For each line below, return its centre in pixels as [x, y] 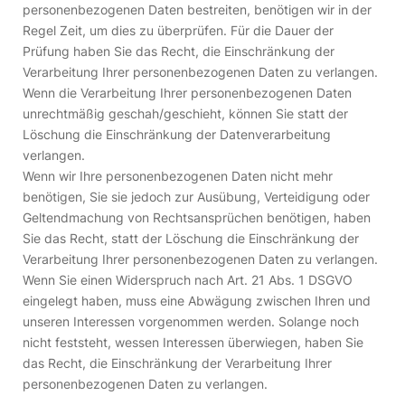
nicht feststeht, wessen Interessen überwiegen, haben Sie [193, 342]
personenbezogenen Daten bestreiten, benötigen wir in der [197, 9]
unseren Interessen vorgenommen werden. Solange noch [191, 321]
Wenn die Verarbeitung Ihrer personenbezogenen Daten [187, 93]
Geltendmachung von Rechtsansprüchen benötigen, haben [197, 217]
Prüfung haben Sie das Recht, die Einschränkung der [179, 51]
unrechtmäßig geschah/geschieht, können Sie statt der [185, 113]
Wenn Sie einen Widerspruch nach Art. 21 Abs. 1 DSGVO [188, 280]
